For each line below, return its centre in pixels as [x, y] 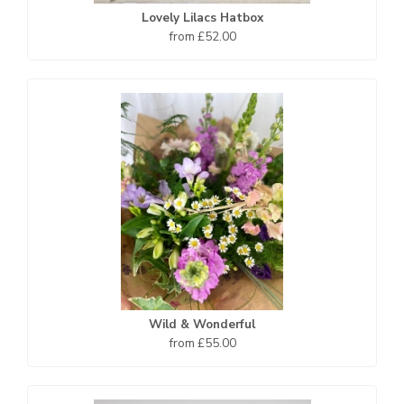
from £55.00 [202, 343]
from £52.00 [202, 37]
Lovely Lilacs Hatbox [202, 18]
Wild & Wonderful [202, 324]
